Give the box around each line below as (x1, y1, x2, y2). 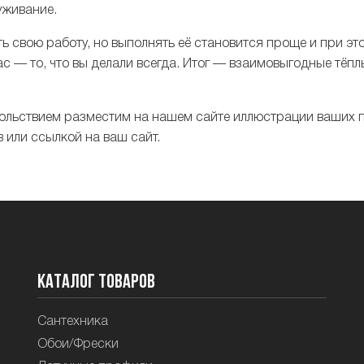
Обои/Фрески (37, 339, 119, 351)
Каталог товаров (37, 273, 155, 293)
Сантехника (37, 316, 108, 328)
